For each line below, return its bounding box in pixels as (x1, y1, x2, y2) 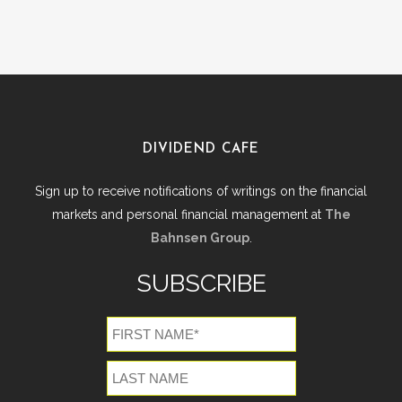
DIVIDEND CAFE (143, 142, 259, 156)
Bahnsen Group (150, 230, 249, 245)
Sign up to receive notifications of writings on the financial (35, 183, 367, 198)
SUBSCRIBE (135, 268, 267, 297)
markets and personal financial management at (51, 206, 325, 222)
